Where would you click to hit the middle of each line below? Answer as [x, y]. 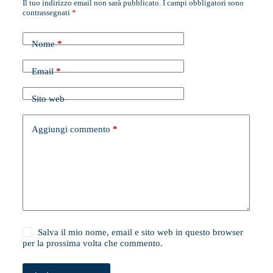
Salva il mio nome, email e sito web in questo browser [141, 232]
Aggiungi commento [71, 129]
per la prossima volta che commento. [92, 243]
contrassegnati [47, 12]
